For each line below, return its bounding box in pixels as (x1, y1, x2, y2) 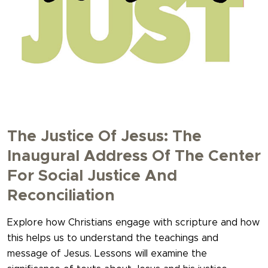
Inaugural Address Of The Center (7, 148, 261, 164)
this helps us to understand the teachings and (7, 233, 218, 243)
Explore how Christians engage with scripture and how (7, 217, 260, 227)
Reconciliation (7, 187, 115, 203)
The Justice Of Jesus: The (7, 128, 202, 144)
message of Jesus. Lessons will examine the (7, 248, 207, 258)
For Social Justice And (7, 167, 177, 184)
